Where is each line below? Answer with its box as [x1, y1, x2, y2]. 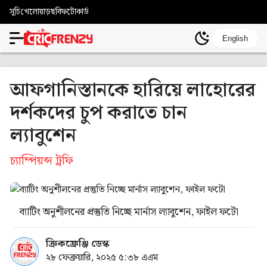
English [222, 33, 248, 43]
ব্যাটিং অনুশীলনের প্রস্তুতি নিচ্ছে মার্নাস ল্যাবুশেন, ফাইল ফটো [20, 204, 238, 220]
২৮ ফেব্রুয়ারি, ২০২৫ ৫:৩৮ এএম [46, 250, 158, 265]
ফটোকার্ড [61, 5, 89, 18]
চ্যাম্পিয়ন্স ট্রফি [10, 152, 73, 170]
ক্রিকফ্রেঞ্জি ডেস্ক [46, 237, 110, 252]
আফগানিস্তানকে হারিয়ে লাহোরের [10, 75, 256, 105]
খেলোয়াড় [20, 5, 51, 18]
